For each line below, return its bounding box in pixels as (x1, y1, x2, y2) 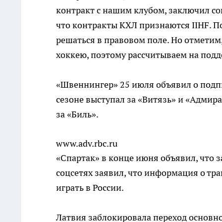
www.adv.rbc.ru (56, 138, 117, 150)
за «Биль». (56, 109, 99, 120)
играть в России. (56, 182, 124, 194)
